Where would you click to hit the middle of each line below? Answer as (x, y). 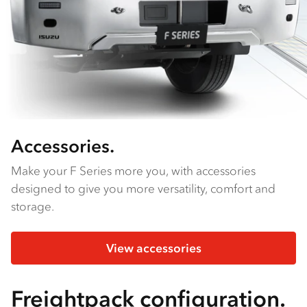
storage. (33, 207)
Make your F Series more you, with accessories (133, 171)
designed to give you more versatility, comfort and (143, 189)
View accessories (153, 248)
